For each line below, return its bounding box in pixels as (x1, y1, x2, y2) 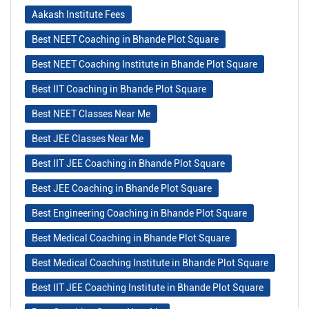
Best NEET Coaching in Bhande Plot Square (32, 34, 219, 46)
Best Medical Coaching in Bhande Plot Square (32, 232, 230, 244)
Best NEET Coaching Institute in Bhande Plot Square (32, 59, 257, 70)
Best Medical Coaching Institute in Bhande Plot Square (32, 257, 268, 269)
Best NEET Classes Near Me (32, 108, 150, 120)
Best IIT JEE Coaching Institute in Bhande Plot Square (32, 282, 263, 294)
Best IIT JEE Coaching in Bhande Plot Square (32, 158, 225, 170)
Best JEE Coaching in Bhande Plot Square (32, 183, 212, 195)
